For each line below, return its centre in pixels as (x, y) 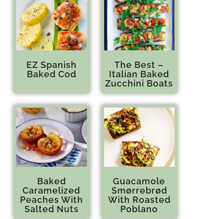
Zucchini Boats (139, 84)
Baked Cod (51, 74)
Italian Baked (139, 74)
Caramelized (52, 191)
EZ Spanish (51, 65)
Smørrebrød (139, 191)
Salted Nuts (51, 209)
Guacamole (139, 181)
